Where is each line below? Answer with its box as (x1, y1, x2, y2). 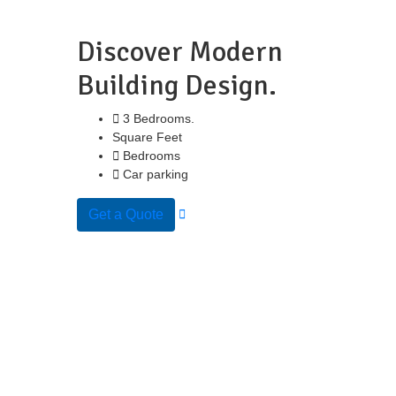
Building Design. (77, 68, 277, 103)
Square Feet (112, 130, 182, 144)
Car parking (123, 167, 188, 181)
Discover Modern (77, 34, 283, 69)
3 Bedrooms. (123, 111, 194, 126)
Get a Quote (88, 207, 164, 222)
